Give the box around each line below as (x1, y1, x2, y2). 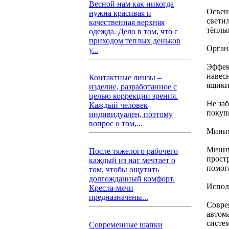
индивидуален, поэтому (89, 110, 173, 119)
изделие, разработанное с (89, 82, 177, 91)
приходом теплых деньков (89, 36, 180, 45)
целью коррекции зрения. (89, 91, 178, 100)
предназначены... (89, 193, 148, 201)
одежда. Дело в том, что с (89, 27, 178, 36)
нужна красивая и (89, 9, 151, 17)
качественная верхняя (89, 18, 165, 27)
